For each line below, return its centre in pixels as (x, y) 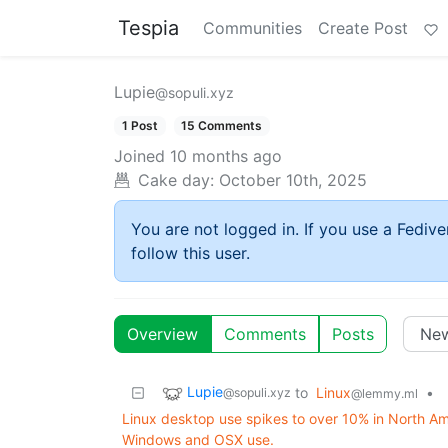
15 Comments (222, 125)
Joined (139, 156)
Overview (162, 334)
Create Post (363, 28)
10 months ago (226, 156)
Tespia (148, 28)
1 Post (139, 125)
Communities (252, 28)
